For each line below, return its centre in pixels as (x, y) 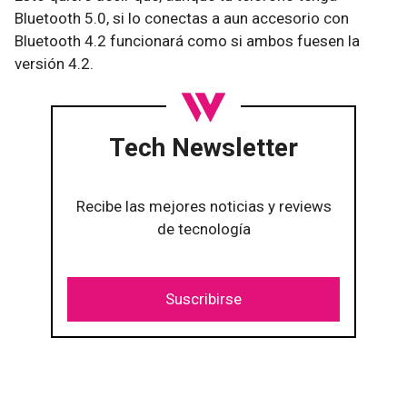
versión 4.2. (54, 64)
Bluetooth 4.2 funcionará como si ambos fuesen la (187, 41)
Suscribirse (203, 299)
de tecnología (203, 229)
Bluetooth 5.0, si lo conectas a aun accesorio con (182, 18)
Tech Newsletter (203, 148)
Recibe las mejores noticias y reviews (203, 206)
